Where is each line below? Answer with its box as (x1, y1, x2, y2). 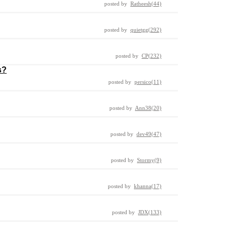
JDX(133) (138, 209, 162, 215)
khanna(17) (134, 183, 162, 189)
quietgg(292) (130, 27, 162, 33)
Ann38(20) (135, 105, 162, 111)
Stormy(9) (137, 157, 162, 163)
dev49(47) (136, 131, 162, 137)
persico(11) (134, 79, 162, 85)
